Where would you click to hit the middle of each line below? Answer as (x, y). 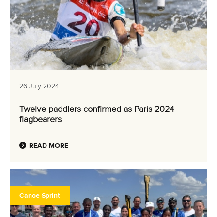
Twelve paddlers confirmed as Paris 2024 (97, 109)
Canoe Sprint (40, 196)
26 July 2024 (39, 86)
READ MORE (49, 146)
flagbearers (40, 120)
